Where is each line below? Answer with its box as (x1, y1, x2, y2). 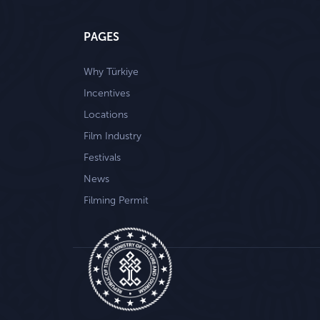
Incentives (84, 86, 130, 99)
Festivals (84, 151, 121, 164)
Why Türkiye (84, 65, 139, 78)
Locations (84, 108, 128, 121)
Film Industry (84, 129, 141, 142)
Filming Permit (84, 194, 149, 206)
